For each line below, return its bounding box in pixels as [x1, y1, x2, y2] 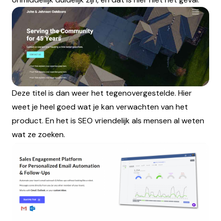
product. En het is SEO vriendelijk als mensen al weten [12, 115, 204, 126]
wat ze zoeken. [12, 129, 65, 140]
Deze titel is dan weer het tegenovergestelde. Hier [12, 88, 192, 99]
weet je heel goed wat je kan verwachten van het [12, 102, 188, 112]
